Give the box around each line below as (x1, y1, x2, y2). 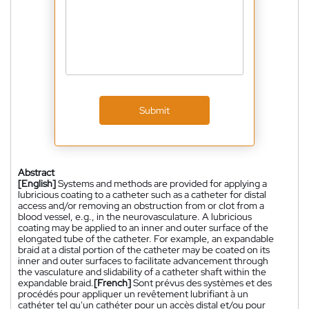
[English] (18, 177, 56, 190)
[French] (94, 276, 131, 289)
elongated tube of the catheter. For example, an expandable (18, 232, 274, 245)
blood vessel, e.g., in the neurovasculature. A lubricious (18, 210, 252, 223)
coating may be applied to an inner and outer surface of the (18, 221, 268, 234)
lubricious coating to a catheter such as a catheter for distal (18, 188, 266, 201)
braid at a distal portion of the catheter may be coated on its (18, 243, 270, 256)
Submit (139, 103, 170, 117)
